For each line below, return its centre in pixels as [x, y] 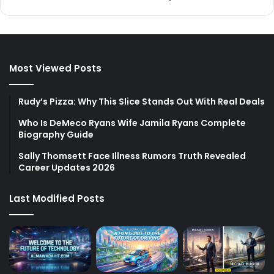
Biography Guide [56, 134]
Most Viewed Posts [55, 68]
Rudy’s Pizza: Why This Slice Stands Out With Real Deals [142, 101]
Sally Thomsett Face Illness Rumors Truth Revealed [132, 156]
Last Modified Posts [57, 198]
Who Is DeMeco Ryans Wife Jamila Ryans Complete [132, 123]
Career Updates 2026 [67, 167]
